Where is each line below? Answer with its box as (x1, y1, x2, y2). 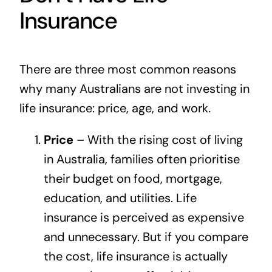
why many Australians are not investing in (19, 80, 250, 97)
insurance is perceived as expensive (43, 209, 244, 225)
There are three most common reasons (19, 61, 236, 77)
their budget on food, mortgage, (43, 170, 222, 186)
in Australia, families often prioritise (43, 151, 240, 167)
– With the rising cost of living (73, 131, 243, 148)
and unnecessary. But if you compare (43, 228, 248, 245)
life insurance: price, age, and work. (19, 100, 211, 116)
